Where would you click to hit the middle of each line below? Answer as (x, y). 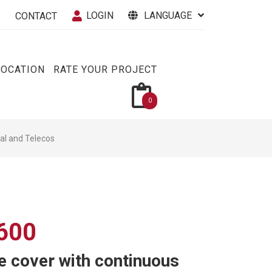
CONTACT (36, 16)
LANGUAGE (168, 15)
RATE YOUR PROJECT (105, 70)
